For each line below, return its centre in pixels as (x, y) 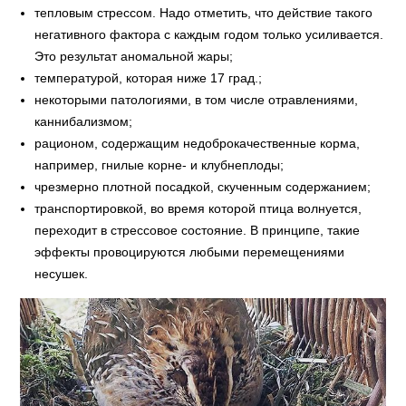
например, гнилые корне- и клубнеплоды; (159, 164)
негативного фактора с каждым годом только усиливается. (209, 34)
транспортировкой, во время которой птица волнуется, (198, 208)
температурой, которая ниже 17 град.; (149, 77)
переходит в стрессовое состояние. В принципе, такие (198, 230)
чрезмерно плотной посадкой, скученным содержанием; (203, 186)
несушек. (62, 273)
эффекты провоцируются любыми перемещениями (190, 251)
